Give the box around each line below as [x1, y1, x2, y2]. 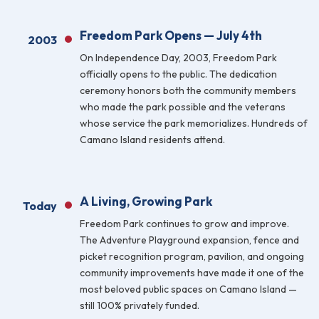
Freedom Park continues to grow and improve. [80, 217, 289, 230]
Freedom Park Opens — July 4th [80, 28, 262, 43]
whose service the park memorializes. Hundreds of [80, 117, 308, 130]
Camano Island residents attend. [80, 133, 225, 146]
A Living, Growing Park [80, 194, 212, 209]
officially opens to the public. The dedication [80, 68, 277, 80]
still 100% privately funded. [80, 299, 199, 312]
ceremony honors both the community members [80, 84, 296, 97]
